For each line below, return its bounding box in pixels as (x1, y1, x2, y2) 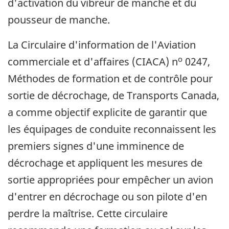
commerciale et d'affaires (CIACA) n (8, 55, 178, 69)
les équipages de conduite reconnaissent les (8, 122, 216, 136)
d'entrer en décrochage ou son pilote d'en (8, 190, 207, 204)
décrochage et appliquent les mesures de (8, 156, 202, 170)
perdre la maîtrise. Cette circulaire (8, 207, 168, 221)
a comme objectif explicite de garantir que (8, 105, 207, 120)
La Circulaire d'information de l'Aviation (8, 38, 196, 52)
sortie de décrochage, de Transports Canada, (8, 88, 219, 103)
